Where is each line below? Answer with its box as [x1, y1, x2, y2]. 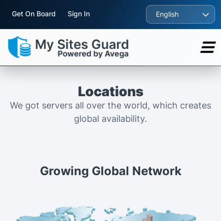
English [156, 10, 179, 18]
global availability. [74, 113, 147, 124]
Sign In [68, 9, 90, 18]
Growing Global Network [39, 163, 182, 178]
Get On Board [12, 9, 56, 18]
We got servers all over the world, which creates [10, 100, 211, 110]
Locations [77, 83, 144, 100]
